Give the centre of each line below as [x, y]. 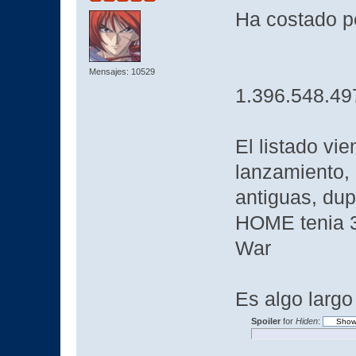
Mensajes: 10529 [122, 71]
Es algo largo [294, 299]
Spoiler [265, 321]
